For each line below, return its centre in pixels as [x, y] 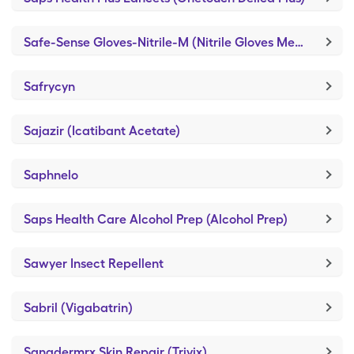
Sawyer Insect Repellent [94, 264]
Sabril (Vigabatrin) [78, 308]
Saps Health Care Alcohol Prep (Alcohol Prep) [156, 219]
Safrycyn [49, 87]
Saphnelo [51, 175]
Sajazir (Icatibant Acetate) [102, 131]
